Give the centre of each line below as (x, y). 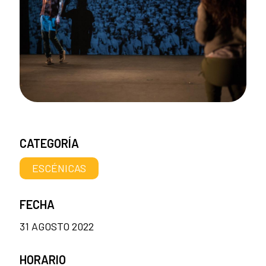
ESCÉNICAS (59, 168)
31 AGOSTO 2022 (57, 226)
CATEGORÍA (49, 143)
